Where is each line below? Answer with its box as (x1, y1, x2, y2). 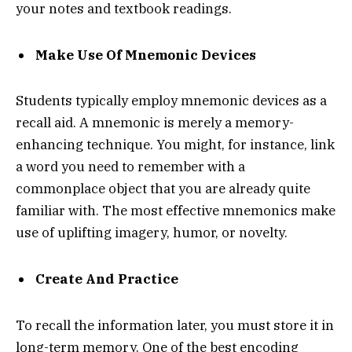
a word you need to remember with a (16, 158, 245, 176)
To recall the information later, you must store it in (16, 316, 334, 334)
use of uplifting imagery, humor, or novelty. (16, 224, 288, 242)
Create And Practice (35, 270, 178, 288)
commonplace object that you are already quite (16, 180, 310, 198)
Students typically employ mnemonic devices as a (16, 92, 327, 110)
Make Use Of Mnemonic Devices (35, 46, 256, 64)
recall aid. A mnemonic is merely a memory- (16, 114, 294, 132)
